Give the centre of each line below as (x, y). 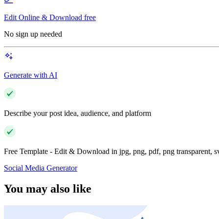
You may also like (48, 189)
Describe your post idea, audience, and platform (77, 113)
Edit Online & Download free (50, 18)
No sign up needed (33, 34)
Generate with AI (31, 75)
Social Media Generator (41, 168)
